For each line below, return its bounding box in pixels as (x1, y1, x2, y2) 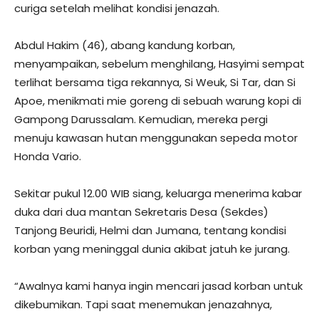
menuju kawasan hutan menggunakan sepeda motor (14, 130, 298, 145)
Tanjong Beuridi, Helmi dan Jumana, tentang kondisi (14, 222, 286, 238)
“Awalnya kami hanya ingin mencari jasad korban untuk (14, 278, 303, 293)
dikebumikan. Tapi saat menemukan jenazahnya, (14, 296, 272, 312)
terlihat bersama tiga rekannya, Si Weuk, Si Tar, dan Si (14, 74, 296, 90)
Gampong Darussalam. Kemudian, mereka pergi (14, 111, 268, 127)
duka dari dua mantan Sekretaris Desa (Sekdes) (14, 204, 268, 219)
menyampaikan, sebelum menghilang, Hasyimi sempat (14, 56, 305, 71)
